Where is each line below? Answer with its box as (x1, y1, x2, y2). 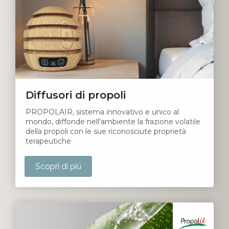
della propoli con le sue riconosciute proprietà (26, 127, 188, 136)
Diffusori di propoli (26, 89, 126, 102)
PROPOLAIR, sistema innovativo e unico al (26, 107, 179, 117)
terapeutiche (26, 136, 71, 146)
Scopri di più (35, 162, 81, 172)
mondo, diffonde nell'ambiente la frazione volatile (26, 117, 200, 127)
